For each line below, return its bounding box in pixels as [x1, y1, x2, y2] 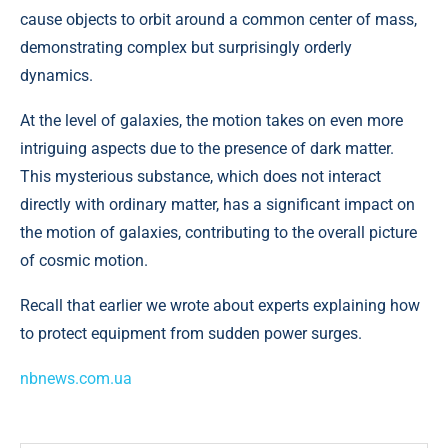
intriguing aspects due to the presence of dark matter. [20, 139, 394, 158]
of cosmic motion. [20, 251, 148, 270]
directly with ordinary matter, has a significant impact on [20, 195, 415, 214]
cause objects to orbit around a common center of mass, [20, 10, 417, 29]
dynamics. [20, 66, 93, 85]
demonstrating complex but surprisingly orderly [20, 38, 352, 57]
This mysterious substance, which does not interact [20, 167, 381, 186]
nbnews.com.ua [20, 369, 132, 388]
